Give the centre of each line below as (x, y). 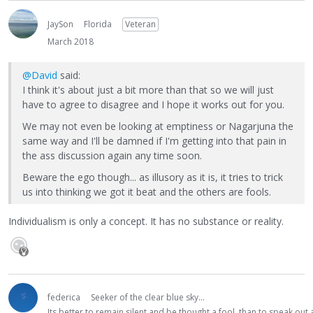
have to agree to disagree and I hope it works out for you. (153, 104)
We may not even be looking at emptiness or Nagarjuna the (158, 126)
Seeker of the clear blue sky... (148, 298)
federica (64, 298)
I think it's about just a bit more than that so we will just (148, 89)
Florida (98, 24)
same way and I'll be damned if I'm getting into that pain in (154, 140)
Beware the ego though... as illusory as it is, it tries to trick (153, 177)
